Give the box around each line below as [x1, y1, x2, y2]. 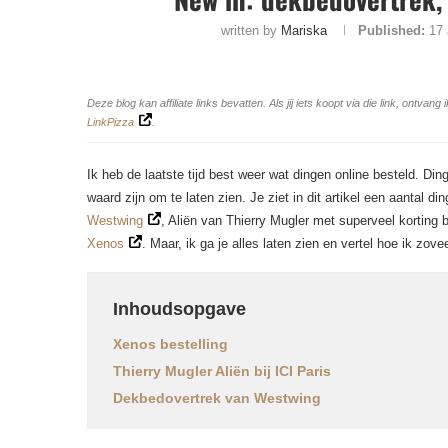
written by [220, 23, 281, 38]
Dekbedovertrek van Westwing [113, 390, 321, 406]
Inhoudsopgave [113, 299, 246, 319]
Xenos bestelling [113, 336, 228, 352]
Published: [357, 23, 425, 38]
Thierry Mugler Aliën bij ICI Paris [113, 363, 331, 379]
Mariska [280, 23, 327, 38]
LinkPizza [87, 116, 134, 128]
